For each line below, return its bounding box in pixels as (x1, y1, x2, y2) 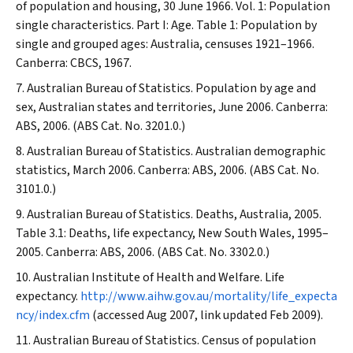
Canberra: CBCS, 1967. (16, 54, 132, 72)
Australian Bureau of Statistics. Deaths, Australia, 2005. (27, 206, 321, 223)
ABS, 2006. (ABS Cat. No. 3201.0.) (16, 117, 185, 135)
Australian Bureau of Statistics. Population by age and (27, 80, 316, 97)
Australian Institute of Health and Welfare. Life (33, 269, 284, 286)
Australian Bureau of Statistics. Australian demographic (27, 143, 325, 160)
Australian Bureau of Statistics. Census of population (33, 332, 316, 349)
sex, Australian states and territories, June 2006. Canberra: (16, 98, 328, 116)
